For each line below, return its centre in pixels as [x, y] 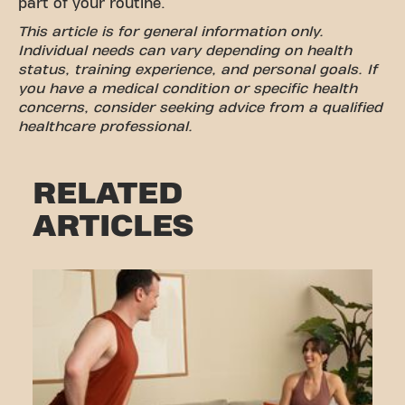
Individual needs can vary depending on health [185, 50]
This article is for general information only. [171, 31]
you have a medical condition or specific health [188, 88]
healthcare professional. [105, 126]
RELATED [108, 193]
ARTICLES [113, 225]
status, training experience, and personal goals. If [198, 69]
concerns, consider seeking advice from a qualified [200, 107]
